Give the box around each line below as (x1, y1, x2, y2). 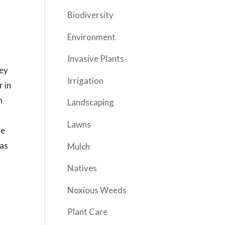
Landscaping (67, 97, 115, 108)
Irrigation (67, 75, 104, 86)
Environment (67, 31, 116, 42)
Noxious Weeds (67, 184, 127, 195)
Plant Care (67, 206, 108, 217)
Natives (67, 163, 97, 174)
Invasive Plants (67, 53, 125, 64)
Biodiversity (67, 10, 114, 21)
